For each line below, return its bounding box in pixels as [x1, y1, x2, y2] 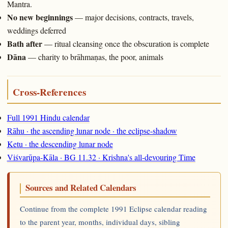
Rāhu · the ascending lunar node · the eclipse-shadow [7, 125, 177, 136]
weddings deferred [7, 25, 66, 36]
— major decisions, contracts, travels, [72, 12, 194, 23]
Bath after [7, 38, 42, 50]
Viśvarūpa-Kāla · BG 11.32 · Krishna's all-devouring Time [7, 151, 195, 162]
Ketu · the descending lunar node [7, 138, 113, 149]
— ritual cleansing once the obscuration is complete [42, 38, 209, 49]
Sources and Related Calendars [25, 181, 136, 194]
